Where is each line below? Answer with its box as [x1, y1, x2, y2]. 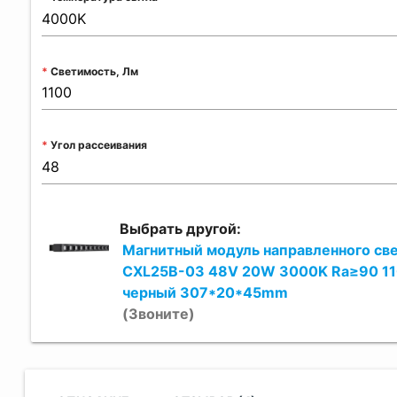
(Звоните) [121, 305, 195, 323]
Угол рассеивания [51, 138, 148, 152]
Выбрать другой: [120, 220, 242, 238]
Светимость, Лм [51, 64, 139, 78]
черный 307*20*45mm [121, 284, 288, 302]
